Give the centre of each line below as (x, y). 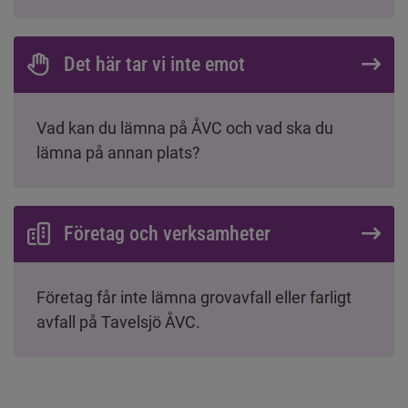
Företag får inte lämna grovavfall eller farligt (194, 297)
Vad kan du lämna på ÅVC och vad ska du (185, 127)
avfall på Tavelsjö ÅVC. (118, 321)
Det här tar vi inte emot (154, 64)
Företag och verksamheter (167, 233)
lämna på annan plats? (118, 152)
